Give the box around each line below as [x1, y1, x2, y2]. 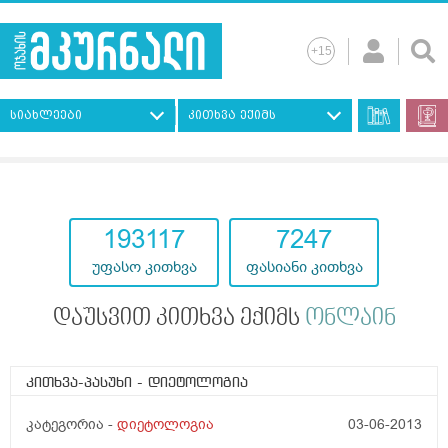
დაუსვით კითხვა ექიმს [52, 307, 305, 332]
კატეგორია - [26, 415, 117, 435]
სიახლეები [10, 108, 82, 123]
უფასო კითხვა [91, 257, 197, 278]
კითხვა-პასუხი [26, 376, 137, 391]
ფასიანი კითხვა [245, 257, 363, 278]
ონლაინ [304, 307, 396, 332]
